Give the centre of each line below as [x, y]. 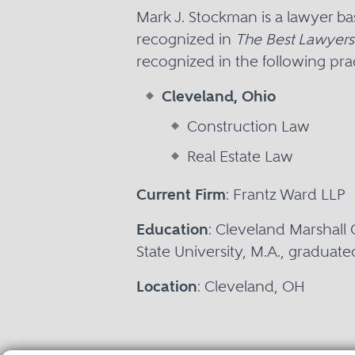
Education [172, 229]
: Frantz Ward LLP [286, 195]
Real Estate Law [240, 157]
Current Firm [181, 195]
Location [167, 286]
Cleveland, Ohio [219, 96]
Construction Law [248, 126]
